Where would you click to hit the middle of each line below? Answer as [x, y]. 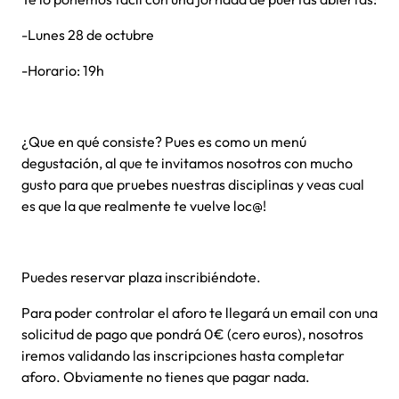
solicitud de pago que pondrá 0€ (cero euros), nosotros [192, 334]
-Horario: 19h [64, 70]
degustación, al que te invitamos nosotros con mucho [187, 163]
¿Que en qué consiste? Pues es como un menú [164, 142]
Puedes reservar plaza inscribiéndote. [141, 277]
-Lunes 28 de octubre [88, 35]
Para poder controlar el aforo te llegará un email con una [199, 313]
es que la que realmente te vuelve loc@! [144, 206]
